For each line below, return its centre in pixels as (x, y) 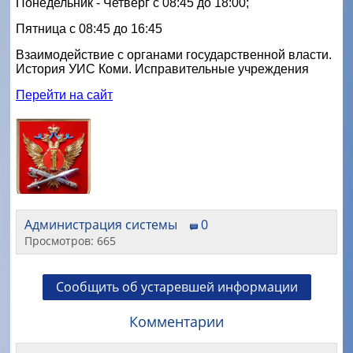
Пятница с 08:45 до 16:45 (89, 28)
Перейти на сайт (64, 95)
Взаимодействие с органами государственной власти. (175, 54)
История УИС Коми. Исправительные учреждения (162, 69)
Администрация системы (106, 224)
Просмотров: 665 (70, 240)
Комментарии (176, 321)
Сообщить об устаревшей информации (176, 286)
